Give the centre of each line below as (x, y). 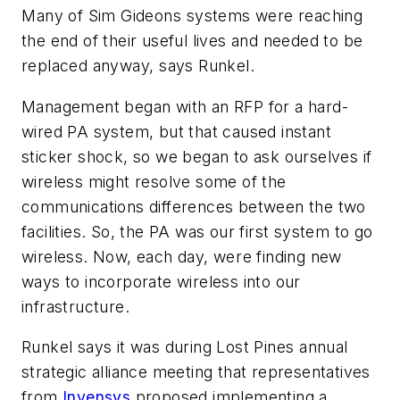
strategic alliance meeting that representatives (196, 372)
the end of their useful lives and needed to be (192, 41)
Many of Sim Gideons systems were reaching (192, 16)
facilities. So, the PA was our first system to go (197, 231)
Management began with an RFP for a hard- (185, 106)
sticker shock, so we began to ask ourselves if (197, 156)
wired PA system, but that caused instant (176, 131)
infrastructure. (76, 306)
